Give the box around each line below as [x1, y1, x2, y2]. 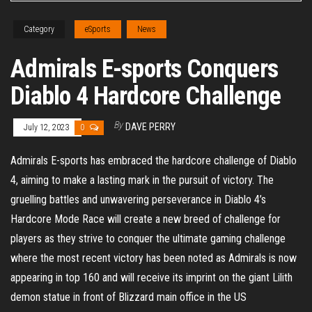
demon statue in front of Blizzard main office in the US [10, 290, 255, 304]
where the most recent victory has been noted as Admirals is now [10, 251, 297, 265]
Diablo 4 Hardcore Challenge [10, 81, 281, 111]
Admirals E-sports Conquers [10, 54, 279, 84]
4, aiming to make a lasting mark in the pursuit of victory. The [10, 173, 274, 187]
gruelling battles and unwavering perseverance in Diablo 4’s [10, 193, 266, 207]
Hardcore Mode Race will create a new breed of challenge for [10, 212, 281, 226]
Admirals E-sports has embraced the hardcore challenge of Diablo [10, 154, 297, 168]
